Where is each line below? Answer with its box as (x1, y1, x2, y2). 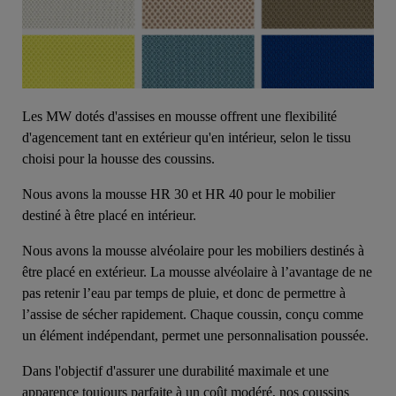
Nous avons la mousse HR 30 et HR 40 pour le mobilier (22, 187, 335, 202)
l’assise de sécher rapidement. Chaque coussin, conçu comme (22, 307, 363, 323)
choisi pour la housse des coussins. (22, 151, 218, 167)
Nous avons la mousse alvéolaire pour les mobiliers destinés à (22, 243, 364, 259)
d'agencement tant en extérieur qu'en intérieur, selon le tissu (22, 130, 351, 146)
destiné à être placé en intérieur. (22, 208, 196, 224)
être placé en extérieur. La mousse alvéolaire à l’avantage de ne (22, 264, 372, 280)
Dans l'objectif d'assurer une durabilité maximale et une (22, 363, 329, 379)
